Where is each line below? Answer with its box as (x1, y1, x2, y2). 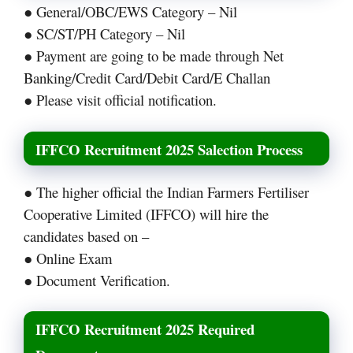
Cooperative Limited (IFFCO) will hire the (24, 203, 269, 224)
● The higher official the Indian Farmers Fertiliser (24, 181, 309, 202)
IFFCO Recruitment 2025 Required (35, 318, 255, 340)
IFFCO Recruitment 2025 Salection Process (35, 138, 303, 160)
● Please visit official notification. (24, 90, 217, 110)
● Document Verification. (24, 269, 170, 290)
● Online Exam (24, 247, 113, 268)
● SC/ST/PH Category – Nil (24, 24, 185, 44)
